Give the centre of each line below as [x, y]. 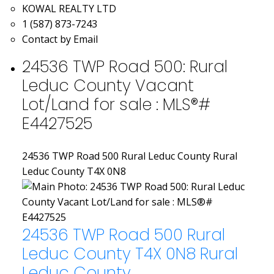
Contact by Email [60, 39]
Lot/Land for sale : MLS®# [116, 104]
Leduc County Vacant [108, 85]
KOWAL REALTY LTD [69, 8]
